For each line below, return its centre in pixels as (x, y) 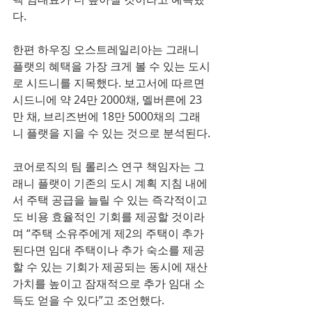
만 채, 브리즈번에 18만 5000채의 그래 (107, 117)
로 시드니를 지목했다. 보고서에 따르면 (110, 83)
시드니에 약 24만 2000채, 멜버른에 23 (107, 100)
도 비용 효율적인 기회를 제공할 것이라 (109, 217)
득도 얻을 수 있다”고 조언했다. (88, 301)
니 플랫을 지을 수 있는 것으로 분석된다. (111, 133)
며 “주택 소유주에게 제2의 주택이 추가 (108, 234)
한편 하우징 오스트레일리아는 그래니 (107, 50)
